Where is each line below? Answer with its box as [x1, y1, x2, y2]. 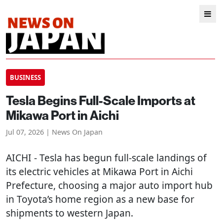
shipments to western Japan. [6, 206, 133, 220]
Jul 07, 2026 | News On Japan [6, 127, 103, 137]
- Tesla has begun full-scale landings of [32, 151, 207, 164]
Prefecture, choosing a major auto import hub [6, 179, 213, 192]
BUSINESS [10, 73, 41, 82]
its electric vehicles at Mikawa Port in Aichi [6, 165, 193, 178]
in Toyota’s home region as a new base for [6, 192, 194, 206]
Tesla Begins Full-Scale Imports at [6, 92, 195, 109]
